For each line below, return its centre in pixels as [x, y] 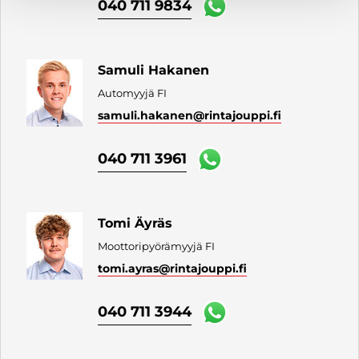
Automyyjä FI [133, 93]
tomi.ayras [129, 268]
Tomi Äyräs [135, 223]
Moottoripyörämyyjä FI [157, 246]
